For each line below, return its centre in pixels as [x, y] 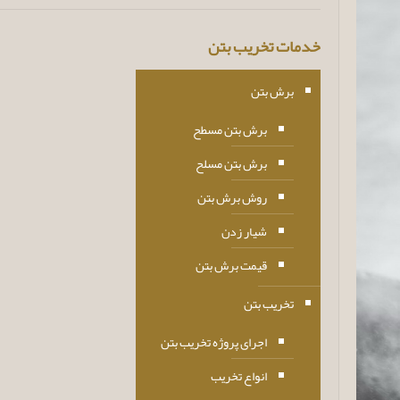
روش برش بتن [233, 197]
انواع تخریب [239, 376]
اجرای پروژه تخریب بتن [214, 342]
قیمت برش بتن [232, 265]
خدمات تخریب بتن [265, 46]
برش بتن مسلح [232, 163]
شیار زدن [245, 231]
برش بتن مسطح [230, 129]
